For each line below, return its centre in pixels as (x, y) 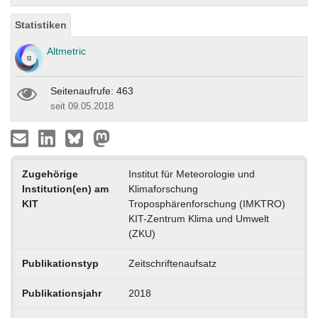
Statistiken (41, 25)
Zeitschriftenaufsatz (172, 264)
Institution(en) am (65, 189)
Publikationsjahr (61, 294)
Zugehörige (50, 174)
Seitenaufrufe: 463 (92, 91)
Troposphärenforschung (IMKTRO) (207, 204)
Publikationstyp (60, 264)
